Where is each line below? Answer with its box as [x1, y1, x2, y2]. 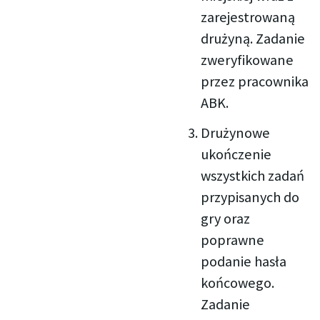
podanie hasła [201, 251, 287, 271]
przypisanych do [201, 187, 300, 206]
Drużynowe [201, 123, 271, 142]
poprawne [201, 230, 265, 249]
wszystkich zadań [201, 166, 305, 185]
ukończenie [201, 144, 272, 164]
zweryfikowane [201, 50, 294, 69]
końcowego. [201, 273, 275, 292]
